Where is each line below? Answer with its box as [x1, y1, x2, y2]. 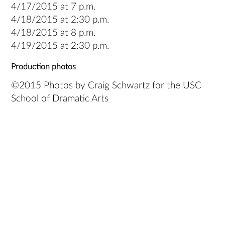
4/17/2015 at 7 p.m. [11, 2, 96, 12]
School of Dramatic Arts [11, 94, 109, 104]
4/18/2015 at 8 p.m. [11, 28, 96, 38]
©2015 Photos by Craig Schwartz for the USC [11, 81, 202, 91]
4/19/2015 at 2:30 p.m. [11, 41, 109, 51]
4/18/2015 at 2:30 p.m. [11, 15, 109, 25]
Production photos [11, 63, 76, 71]
